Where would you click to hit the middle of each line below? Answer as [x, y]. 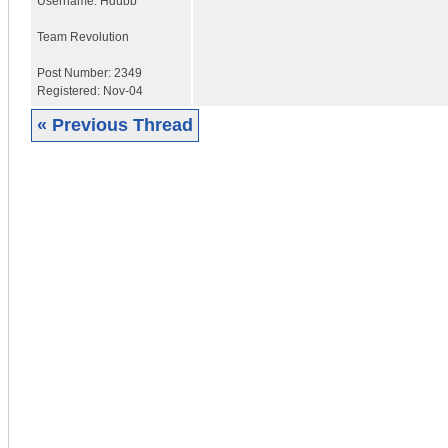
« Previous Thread [115, 124]
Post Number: [75, 72]
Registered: [70, 90]
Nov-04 [123, 90]
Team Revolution [83, 36]
